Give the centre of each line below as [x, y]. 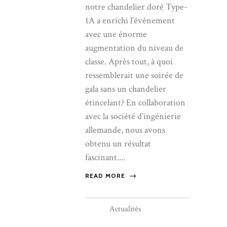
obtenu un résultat [118, 144]
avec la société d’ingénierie [133, 117]
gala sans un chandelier [126, 89]
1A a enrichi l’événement [130, 21]
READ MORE [105, 176]
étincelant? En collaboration [135, 103]
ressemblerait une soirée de [134, 75]
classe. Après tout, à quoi [129, 62]
